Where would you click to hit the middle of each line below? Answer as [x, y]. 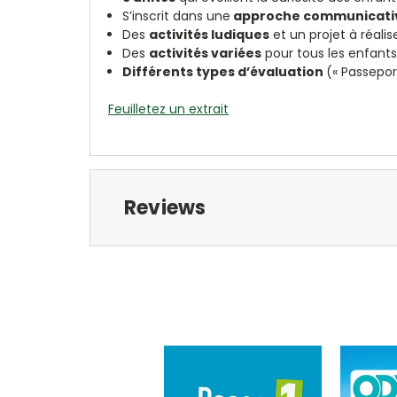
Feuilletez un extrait [168, 109]
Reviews [165, 207]
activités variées [206, 53]
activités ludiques [210, 34]
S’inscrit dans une [177, 16]
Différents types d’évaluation [223, 71]
